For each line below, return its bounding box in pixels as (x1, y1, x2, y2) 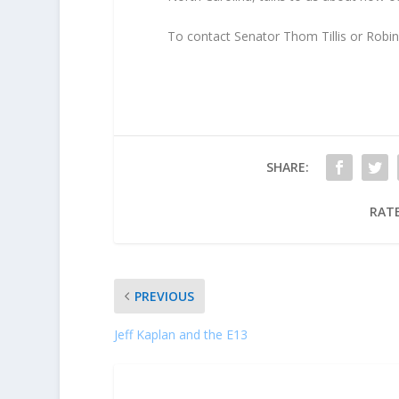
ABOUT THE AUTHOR (131, 372, 286, 393)
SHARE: (265, 159, 309, 176)
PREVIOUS (134, 288, 194, 305)
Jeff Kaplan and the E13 (113, 326, 248, 344)
